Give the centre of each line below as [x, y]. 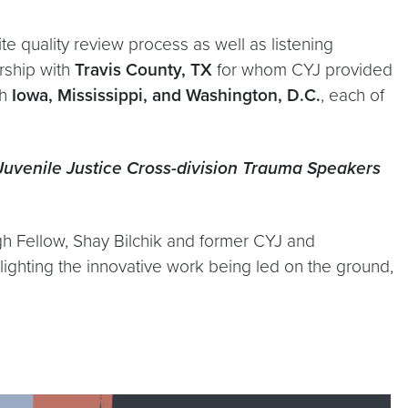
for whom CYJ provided [302, 69]
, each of [352, 95]
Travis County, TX [143, 69]
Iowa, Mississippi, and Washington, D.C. [164, 95]
